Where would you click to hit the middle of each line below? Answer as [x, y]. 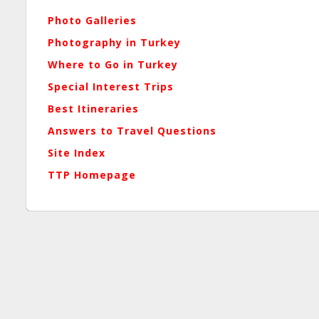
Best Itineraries [93, 109]
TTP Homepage [91, 175]
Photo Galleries [92, 20]
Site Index [76, 153]
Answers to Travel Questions [132, 131]
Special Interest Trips [110, 87]
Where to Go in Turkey [113, 64]
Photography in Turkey [114, 42]
